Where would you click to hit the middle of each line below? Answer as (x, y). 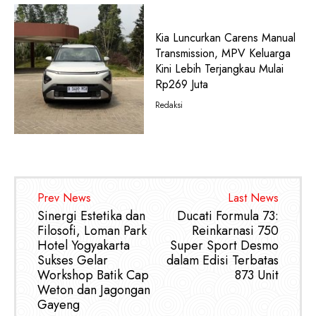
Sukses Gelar (73, 260)
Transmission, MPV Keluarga (223, 53)
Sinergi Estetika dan (91, 215)
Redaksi (169, 105)
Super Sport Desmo (224, 245)
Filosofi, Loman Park (92, 230)
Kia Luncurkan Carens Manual (225, 37)
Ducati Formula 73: (227, 215)
